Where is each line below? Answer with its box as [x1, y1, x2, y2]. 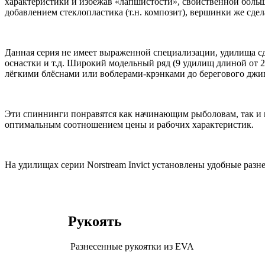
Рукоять [68, 213, 122, 229]
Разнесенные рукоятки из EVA [68, 241, 194, 251]
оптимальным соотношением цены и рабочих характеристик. [5, 119, 254, 130]
